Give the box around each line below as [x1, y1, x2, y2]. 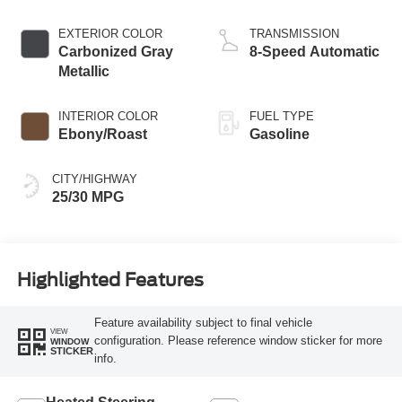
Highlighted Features [16, 268, 204, 291]
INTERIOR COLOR [57, 109, 158, 124]
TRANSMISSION [249, 27, 339, 41]
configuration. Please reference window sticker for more [93, 334, 382, 348]
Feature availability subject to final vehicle [93, 316, 312, 330]
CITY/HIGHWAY [51, 172, 137, 187]
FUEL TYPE [249, 109, 314, 124]
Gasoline [249, 127, 310, 143]
